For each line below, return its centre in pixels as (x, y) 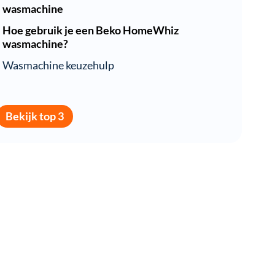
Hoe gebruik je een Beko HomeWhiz (91, 30)
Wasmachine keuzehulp (58, 65)
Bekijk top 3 (35, 117)
